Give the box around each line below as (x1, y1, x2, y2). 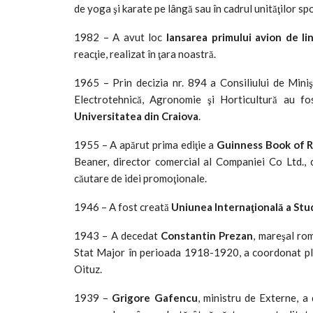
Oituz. (74, 262, 102, 275)
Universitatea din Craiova (74, 109, 198, 122)
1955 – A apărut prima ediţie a (74, 138, 217, 151)
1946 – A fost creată (74, 200, 171, 213)
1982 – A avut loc (74, 30, 166, 43)
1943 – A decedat (74, 228, 161, 242)
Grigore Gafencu (112, 291, 198, 304)
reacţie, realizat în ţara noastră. (74, 47, 216, 60)
